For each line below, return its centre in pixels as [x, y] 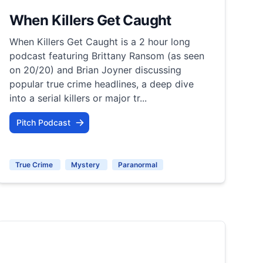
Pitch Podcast [43, 122]
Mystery [86, 164]
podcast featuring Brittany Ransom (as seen [107, 55]
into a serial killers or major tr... [78, 98]
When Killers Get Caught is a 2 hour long [100, 41]
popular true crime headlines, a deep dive [101, 84]
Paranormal [137, 164]
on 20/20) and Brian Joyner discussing [95, 70]
